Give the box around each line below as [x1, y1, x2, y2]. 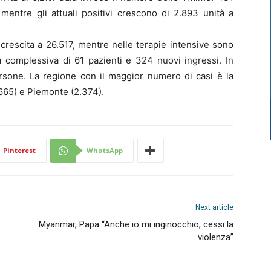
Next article [195, 203, 233, 212]
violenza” [198, 232, 233, 243]
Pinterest [3, 146, 36, 155]
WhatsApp [87, 146, 123, 155]
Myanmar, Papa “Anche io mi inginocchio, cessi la [39, 219, 233, 230]
